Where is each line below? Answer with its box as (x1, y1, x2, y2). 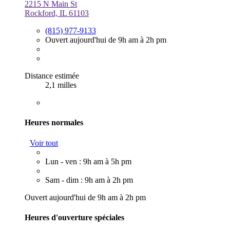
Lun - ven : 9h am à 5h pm (45, 157, 131, 166)
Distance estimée (25, 71, 79, 81)
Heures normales (25, 118, 83, 127)
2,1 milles (45, 81, 76, 90)
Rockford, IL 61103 (25, 9, 89, 18)
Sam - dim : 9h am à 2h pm (45, 175, 133, 184)
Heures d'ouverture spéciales (25, 213, 124, 222)
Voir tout (30, 138, 58, 147)
